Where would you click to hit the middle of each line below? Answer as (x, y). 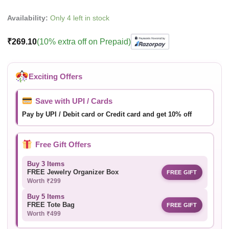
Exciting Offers (56, 76)
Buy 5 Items (45, 197)
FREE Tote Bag (51, 205)
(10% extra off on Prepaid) (84, 41)
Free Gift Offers (63, 144)
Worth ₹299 (44, 181)
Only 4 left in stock (80, 18)
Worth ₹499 (44, 214)
